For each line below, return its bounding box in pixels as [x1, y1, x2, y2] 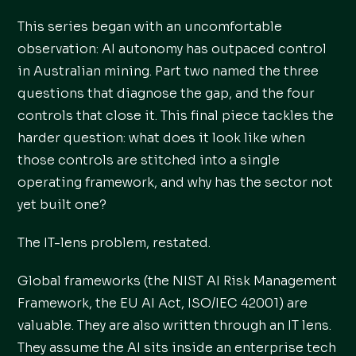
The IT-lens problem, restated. [17, 234, 211, 251]
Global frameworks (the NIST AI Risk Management [17, 273, 338, 289]
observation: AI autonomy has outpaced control [17, 41, 327, 57]
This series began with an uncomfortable [17, 18, 283, 35]
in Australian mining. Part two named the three [17, 63, 319, 79]
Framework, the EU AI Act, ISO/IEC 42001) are [17, 295, 308, 311]
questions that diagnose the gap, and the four [17, 85, 315, 102]
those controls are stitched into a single [17, 152, 281, 168]
